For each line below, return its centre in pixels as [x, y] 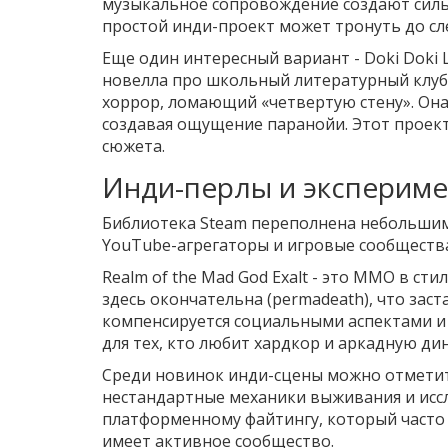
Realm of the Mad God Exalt [205, 277]
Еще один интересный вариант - [233, 58]
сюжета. [133, 146]
